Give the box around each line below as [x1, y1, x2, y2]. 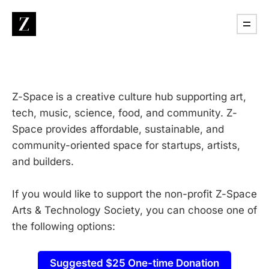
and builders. [12, 156, 74, 168]
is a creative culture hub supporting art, [56, 91, 246, 103]
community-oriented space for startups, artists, [12, 139, 240, 151]
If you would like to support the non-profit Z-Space [12, 188, 257, 201]
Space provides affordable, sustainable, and [12, 123, 224, 135]
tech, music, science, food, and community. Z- [12, 107, 237, 119]
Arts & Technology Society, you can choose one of [12, 204, 257, 217]
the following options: [12, 220, 115, 233]
